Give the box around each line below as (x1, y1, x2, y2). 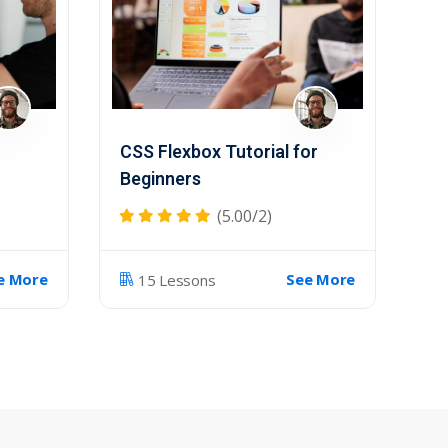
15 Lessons (138, 269, 216, 290)
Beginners (119, 166, 201, 193)
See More (286, 269, 355, 289)
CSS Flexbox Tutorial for (119, 139, 318, 166)
